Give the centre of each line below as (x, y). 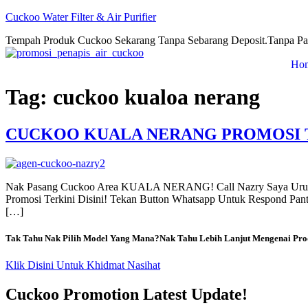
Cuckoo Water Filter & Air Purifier (81, 17)
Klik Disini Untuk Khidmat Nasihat (83, 265)
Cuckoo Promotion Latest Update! (126, 295)
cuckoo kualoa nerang (156, 97)
